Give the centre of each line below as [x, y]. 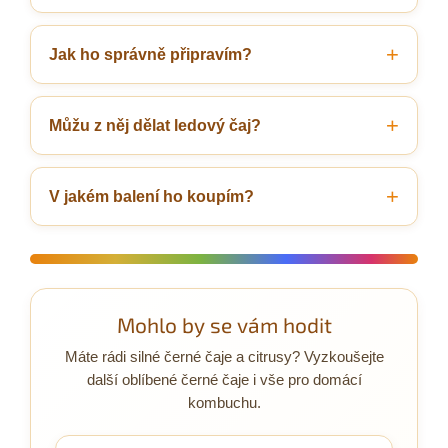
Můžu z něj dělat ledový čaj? [155, 125]
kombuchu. [224, 402]
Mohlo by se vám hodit [224, 324]
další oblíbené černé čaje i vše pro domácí [224, 379]
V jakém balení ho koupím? [151, 196]
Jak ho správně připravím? [150, 54]
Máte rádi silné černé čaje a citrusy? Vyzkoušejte [224, 356]
